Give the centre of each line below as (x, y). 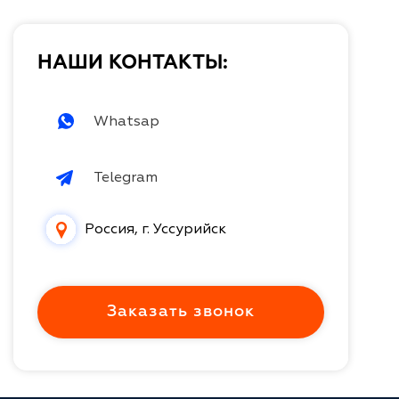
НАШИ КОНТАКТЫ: (133, 63)
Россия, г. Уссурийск (155, 229)
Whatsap (126, 122)
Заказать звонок (181, 311)
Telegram (126, 178)
